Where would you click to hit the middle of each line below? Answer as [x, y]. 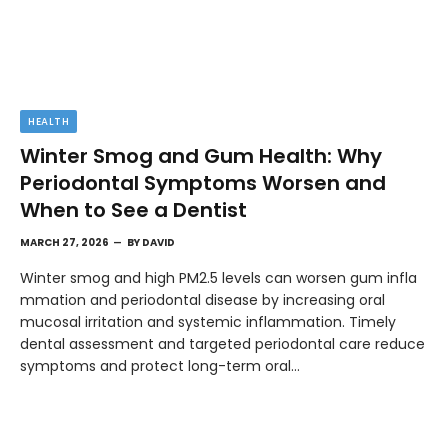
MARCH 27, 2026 [64, 243]
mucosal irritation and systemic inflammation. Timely [208, 322]
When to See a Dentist [133, 210]
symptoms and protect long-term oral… [160, 366]
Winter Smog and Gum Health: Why [201, 156]
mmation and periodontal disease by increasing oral [202, 300]
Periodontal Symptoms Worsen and [203, 183]
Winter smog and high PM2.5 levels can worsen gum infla [218, 278]
